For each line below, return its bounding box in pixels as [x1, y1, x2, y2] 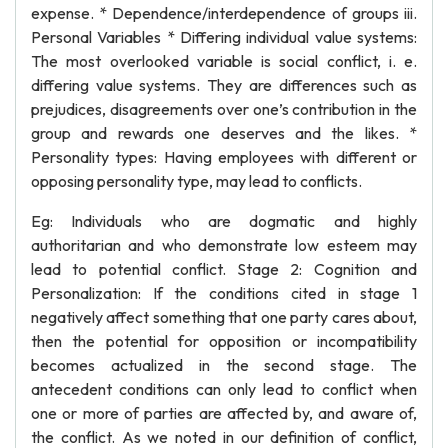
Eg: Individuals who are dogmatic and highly [31, 211, 417, 231]
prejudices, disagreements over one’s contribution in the [31, 99, 417, 119]
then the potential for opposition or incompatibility [31, 331, 417, 351]
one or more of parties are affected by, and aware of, [31, 403, 417, 423]
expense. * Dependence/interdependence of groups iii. [31, 3, 417, 23]
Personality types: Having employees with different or [31, 147, 417, 167]
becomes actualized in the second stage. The [31, 355, 417, 375]
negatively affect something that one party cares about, [31, 307, 417, 327]
